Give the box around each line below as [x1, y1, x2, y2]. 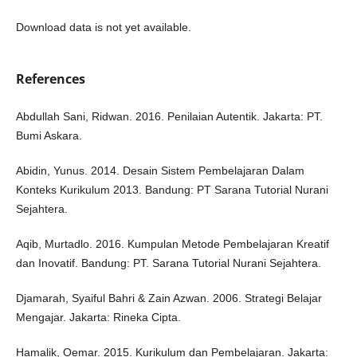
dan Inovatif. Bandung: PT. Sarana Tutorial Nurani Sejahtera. [15, 257, 321, 270]
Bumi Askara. [15, 129, 82, 143]
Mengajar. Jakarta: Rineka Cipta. [15, 311, 181, 324]
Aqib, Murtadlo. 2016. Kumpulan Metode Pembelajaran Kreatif [15, 237, 329, 251]
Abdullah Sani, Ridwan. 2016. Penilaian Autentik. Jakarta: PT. [15, 110, 323, 124]
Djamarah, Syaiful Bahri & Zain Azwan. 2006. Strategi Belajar [15, 292, 322, 305]
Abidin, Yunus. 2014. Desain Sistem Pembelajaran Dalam [15, 164, 304, 178]
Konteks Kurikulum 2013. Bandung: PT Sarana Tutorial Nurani [15, 183, 328, 197]
